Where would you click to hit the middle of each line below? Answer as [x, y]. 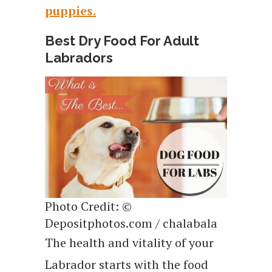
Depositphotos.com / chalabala [131, 223]
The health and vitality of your [129, 242]
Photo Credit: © [88, 206]
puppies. [70, 10]
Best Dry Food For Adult [122, 40]
